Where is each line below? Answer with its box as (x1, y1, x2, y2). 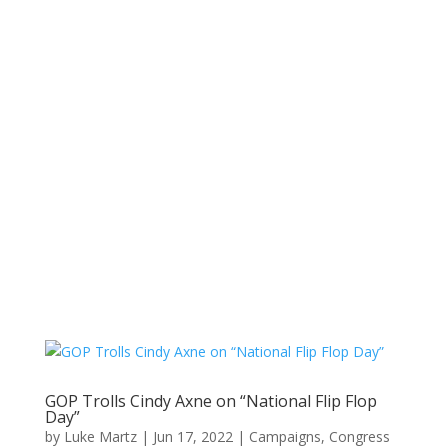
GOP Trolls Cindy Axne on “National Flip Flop (44, 390, 377, 412)
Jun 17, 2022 (152, 427, 233, 446)
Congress (328, 427, 390, 446)
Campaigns (248, 427, 321, 446)
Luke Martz (63, 427, 137, 446)
